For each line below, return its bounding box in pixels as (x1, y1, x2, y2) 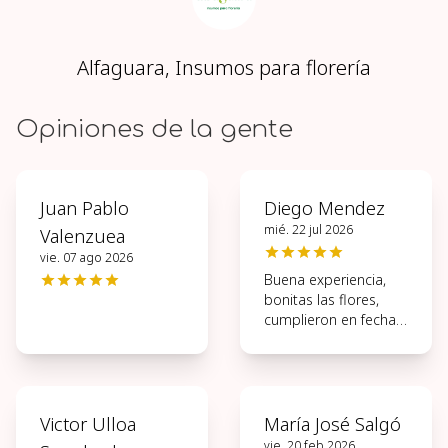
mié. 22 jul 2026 (264, 221, 353, 238)
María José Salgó (264, 412, 401, 436)
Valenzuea (40, 224, 125, 248)
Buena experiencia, (264, 270, 386, 289)
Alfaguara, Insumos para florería (77, 54, 371, 81)
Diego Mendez (264, 196, 385, 220)
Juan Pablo (40, 196, 129, 220)
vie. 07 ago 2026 (40, 249, 133, 266)
